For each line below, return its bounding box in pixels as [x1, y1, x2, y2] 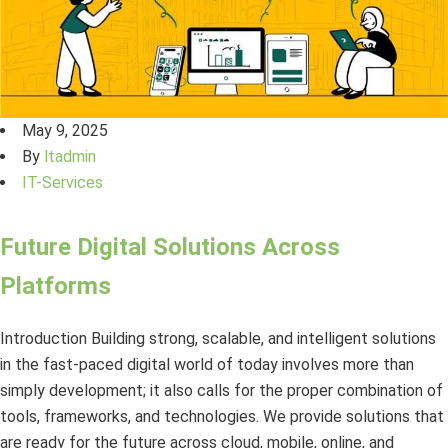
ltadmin [44, 147, 96, 167]
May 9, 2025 [22, 121, 108, 141]
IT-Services [22, 173, 103, 193]
